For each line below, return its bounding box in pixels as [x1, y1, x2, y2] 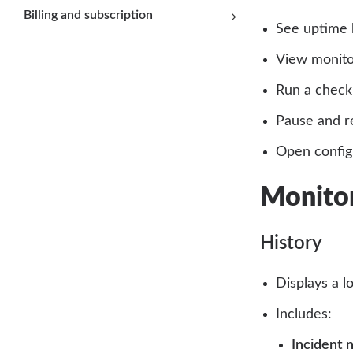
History [260, 234, 322, 254]
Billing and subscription [24, 8, 153, 21]
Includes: [276, 307, 332, 322]
